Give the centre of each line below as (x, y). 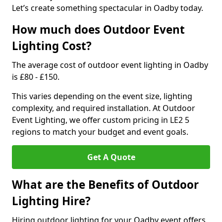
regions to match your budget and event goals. (100, 132)
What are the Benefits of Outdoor (105, 185)
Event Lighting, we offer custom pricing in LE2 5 (101, 120)
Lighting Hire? (51, 201)
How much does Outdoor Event (98, 29)
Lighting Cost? (52, 46)
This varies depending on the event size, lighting (102, 96)
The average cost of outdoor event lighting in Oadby (110, 65)
